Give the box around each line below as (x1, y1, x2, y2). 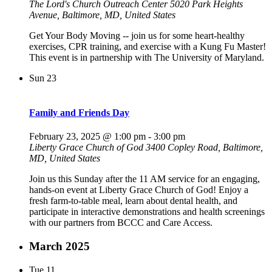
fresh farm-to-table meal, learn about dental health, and (29, 195, 237, 206)
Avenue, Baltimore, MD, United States (29, 9, 175, 20)
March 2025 (29, 240, 90, 253)
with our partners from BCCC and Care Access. (29, 217, 212, 228)
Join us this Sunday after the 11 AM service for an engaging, (29, 174, 260, 185)
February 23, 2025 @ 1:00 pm (29, 131, 146, 142)
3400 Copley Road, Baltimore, (146, 142, 263, 153)
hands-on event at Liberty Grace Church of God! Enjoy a (29, 185, 248, 195)
